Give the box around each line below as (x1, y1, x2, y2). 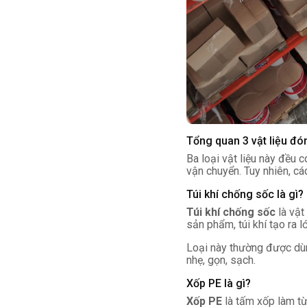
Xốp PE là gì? (186, 277, 251, 290)
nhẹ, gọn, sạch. (186, 254, 256, 267)
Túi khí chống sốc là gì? (186, 188, 304, 201)
